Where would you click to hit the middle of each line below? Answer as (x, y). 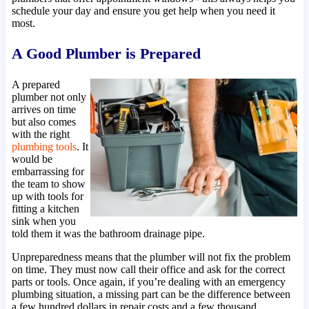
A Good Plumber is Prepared (106, 54)
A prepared (36, 84)
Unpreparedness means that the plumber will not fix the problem (151, 257)
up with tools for (47, 196)
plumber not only (49, 97)
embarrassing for (48, 171)
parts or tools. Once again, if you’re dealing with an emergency (148, 281)
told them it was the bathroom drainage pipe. (108, 233)
